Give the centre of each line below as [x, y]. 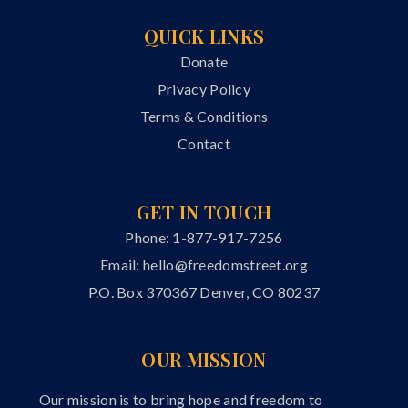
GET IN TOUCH [204, 211]
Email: [122, 264]
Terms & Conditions [204, 117]
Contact [204, 144]
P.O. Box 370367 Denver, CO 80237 [204, 291]
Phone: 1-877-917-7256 [204, 237]
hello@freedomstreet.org [225, 264]
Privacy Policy [204, 89]
